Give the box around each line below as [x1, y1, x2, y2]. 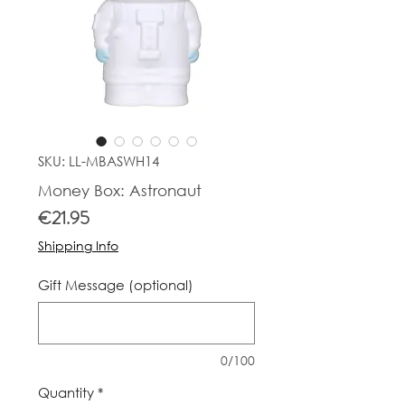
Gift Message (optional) [38, 275, 193, 294]
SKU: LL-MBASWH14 [38, 151, 159, 170]
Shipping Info [38, 236, 118, 254]
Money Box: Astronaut [38, 180, 202, 200]
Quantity [38, 382, 94, 401]
